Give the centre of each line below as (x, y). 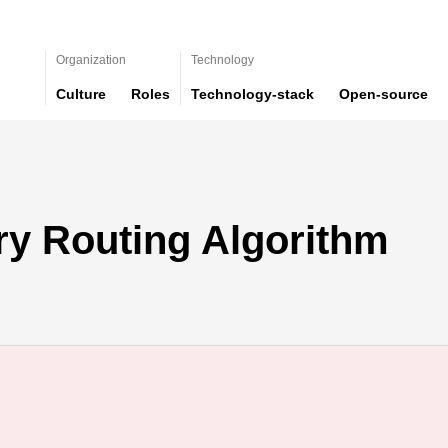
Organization (91, 60)
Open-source (383, 94)
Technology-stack (252, 94)
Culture (81, 94)
